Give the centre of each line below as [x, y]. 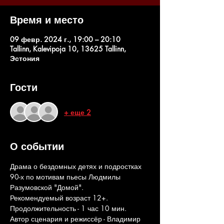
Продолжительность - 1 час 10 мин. [68, 208]
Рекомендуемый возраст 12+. [60, 198]
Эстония [25, 58]
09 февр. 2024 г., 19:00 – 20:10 [65, 39]
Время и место [47, 20]
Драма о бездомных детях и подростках [77, 166]
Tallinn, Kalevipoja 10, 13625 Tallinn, [68, 49]
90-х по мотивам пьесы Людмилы [66, 177]
